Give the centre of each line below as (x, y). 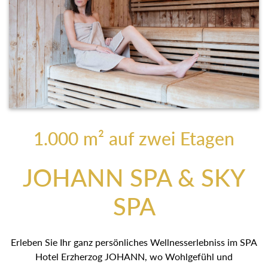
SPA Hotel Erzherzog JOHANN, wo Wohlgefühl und (134, 256)
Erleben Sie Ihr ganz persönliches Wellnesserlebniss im (134, 242)
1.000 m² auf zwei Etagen (134, 138)
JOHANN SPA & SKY (134, 177)
